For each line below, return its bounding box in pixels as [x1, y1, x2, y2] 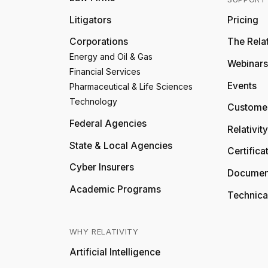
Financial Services [69, 66, 141, 77]
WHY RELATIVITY [69, 227, 139, 237]
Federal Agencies [69, 117, 147, 129]
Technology [69, 96, 117, 107]
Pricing [227, 14, 258, 26]
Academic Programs [69, 183, 161, 195]
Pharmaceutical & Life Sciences [69, 81, 193, 92]
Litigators [69, 14, 111, 26]
